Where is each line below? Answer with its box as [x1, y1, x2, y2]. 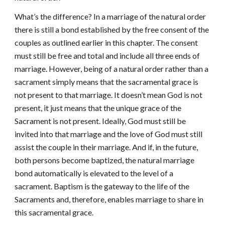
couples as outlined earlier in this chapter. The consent [15, 38, 198, 47]
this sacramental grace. [15, 207, 95, 217]
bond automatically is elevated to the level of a [15, 168, 174, 178]
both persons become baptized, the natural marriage [15, 155, 195, 165]
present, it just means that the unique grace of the [15, 103, 182, 113]
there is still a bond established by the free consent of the [15, 25, 209, 34]
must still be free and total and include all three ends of [15, 51, 200, 60]
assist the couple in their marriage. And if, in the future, [15, 142, 198, 152]
